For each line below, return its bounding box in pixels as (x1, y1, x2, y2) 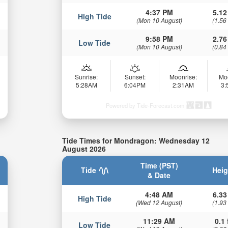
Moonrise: (169, 72, 197, 81)
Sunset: (124, 72, 146, 81)
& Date (148, 170, 171, 181)
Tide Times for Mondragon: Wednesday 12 (62, 135, 210, 146)
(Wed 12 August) (136, 198, 183, 207)
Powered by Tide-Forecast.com (106, 101, 185, 109)
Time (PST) (140, 160, 178, 171)
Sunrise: (75, 72, 98, 81)
